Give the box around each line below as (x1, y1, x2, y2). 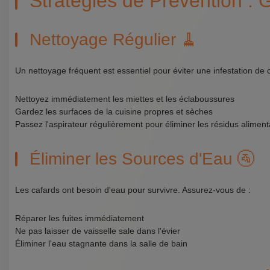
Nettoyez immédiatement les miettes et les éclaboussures (15, 94, 234, 104)
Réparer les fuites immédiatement (15, 213, 144, 223)
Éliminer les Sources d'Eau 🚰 (30, 149, 254, 168)
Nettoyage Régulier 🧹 (30, 30, 198, 49)
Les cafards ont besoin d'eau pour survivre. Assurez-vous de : (15, 185, 251, 195)
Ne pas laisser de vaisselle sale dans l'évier (15, 226, 180, 236)
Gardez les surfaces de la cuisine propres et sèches (15, 107, 213, 116)
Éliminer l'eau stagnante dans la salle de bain (15, 239, 187, 248)
